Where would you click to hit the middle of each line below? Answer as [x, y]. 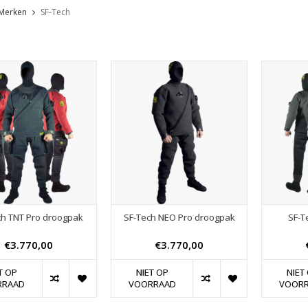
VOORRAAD [152, 284]
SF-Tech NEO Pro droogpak [179, 218]
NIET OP [152, 273]
